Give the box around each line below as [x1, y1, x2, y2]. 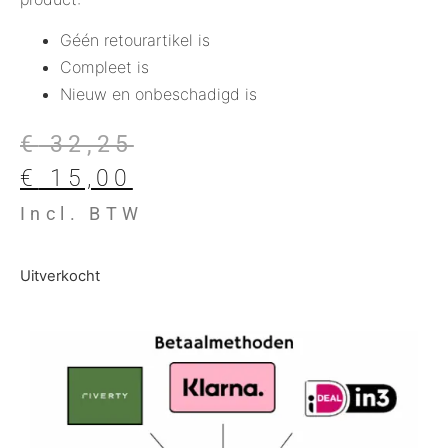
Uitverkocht [20, 266, 100, 285]
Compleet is [60, 57, 149, 78]
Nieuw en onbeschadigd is [60, 84, 257, 105]
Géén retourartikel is [60, 30, 210, 51]
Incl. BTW [20, 203, 144, 225]
